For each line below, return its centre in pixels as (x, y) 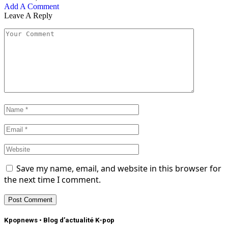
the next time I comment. (52, 180)
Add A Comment (32, 6)
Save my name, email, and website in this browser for (119, 168)
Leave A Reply (28, 16)
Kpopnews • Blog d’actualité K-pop (59, 220)
